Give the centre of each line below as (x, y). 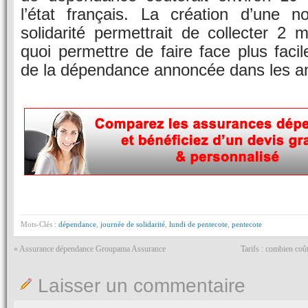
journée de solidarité (133, 224)
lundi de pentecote (198, 224)
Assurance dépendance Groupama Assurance (92, 249)
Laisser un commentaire (142, 285)
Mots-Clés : (40, 224)
